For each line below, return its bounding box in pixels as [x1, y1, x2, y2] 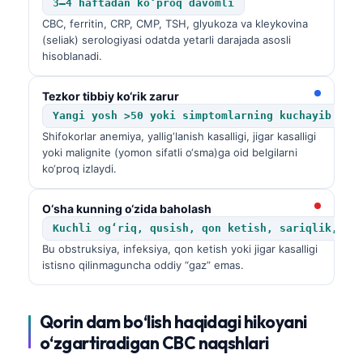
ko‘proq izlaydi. [42, 161, 117, 175]
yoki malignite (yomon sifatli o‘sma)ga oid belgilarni [42, 145, 297, 159]
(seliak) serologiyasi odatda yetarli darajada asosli [42, 32, 291, 46]
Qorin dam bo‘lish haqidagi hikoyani [40, 310, 307, 332]
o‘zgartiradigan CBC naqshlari [40, 331, 269, 353]
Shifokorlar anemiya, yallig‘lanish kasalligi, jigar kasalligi [42, 129, 316, 143]
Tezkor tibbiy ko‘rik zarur [42, 88, 179, 103]
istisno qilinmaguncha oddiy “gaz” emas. [42, 258, 244, 271]
